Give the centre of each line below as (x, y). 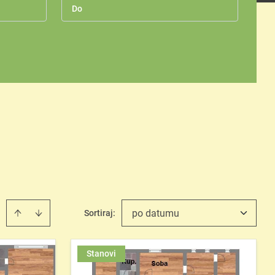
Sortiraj (99, 213)
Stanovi (101, 254)
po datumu (156, 213)
